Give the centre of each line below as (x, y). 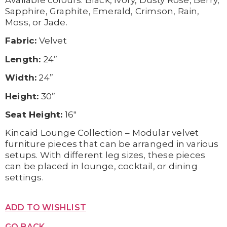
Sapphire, (27, 11)
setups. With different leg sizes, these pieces (105, 155)
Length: (23, 59)
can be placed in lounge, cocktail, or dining (101, 166)
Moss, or (25, 22)
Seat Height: (34, 114)
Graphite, (71, 11)
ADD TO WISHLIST (46, 207)
